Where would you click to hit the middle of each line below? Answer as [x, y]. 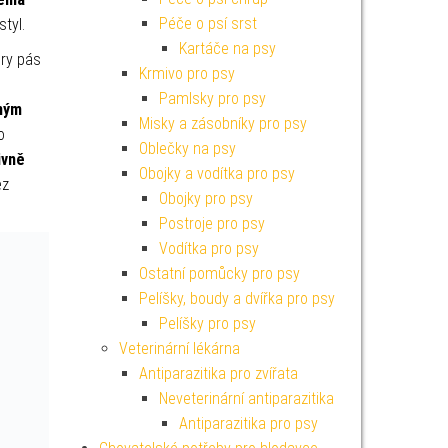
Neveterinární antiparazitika [246, 398]
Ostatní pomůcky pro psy [219, 273]
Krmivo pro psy [186, 73]
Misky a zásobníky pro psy [222, 123]
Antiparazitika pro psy [248, 423]
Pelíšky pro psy [207, 323]
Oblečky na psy [187, 148]
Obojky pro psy [205, 198]
